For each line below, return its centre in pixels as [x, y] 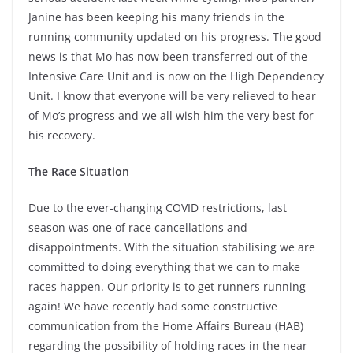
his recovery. [62, 135]
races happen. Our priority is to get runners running [167, 286]
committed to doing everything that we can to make [164, 266]
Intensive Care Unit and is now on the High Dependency [176, 76]
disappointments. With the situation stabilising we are [172, 247]
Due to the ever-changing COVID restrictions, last [158, 207]
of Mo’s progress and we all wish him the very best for [171, 115]
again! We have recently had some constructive [153, 306]
